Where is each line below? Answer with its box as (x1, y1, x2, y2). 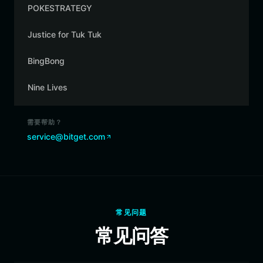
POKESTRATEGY (28, 3, 92, 13)
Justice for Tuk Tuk (28, 29, 102, 39)
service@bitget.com (27, 131, 105, 141)
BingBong (28, 56, 65, 66)
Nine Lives (28, 82, 68, 92)
